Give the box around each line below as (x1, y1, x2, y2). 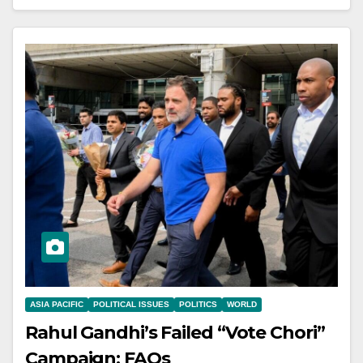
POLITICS (179, 299, 217, 309)
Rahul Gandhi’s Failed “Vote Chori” (25, 321, 325, 344)
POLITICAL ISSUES (93, 299, 169, 309)
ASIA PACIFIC (30, 299, 83, 309)
